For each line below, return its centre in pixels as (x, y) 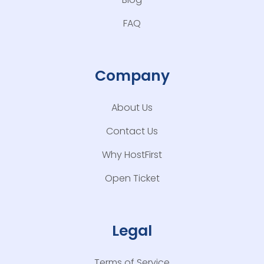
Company (132, 76)
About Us (132, 108)
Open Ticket (132, 179)
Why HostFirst (132, 155)
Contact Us (132, 131)
